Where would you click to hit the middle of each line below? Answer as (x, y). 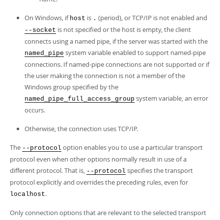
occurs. (35, 110)
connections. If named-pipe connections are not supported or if (117, 64)
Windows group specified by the (71, 87)
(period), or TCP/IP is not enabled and (152, 18)
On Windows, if (47, 18)
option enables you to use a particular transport (132, 147)
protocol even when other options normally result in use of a (98, 159)
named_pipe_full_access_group (80, 99)
